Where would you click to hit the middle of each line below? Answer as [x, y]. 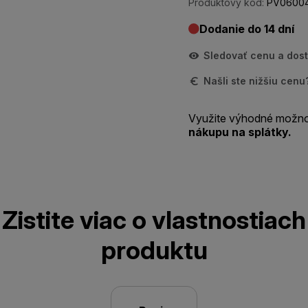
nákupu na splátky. [240, 132]
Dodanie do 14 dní [247, 29]
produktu [154, 250]
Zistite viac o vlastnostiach [154, 220]
